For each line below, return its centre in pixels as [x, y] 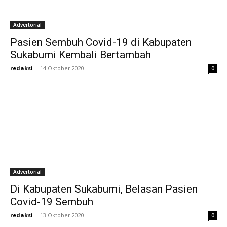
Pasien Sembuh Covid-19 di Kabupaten [101, 42]
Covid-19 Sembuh [52, 202]
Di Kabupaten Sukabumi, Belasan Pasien [104, 189]
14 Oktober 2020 [62, 68]
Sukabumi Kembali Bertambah [81, 55]
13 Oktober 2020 [62, 215]
